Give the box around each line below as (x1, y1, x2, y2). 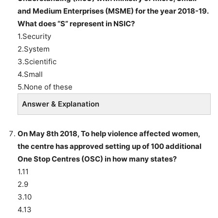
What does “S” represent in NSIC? (18, 18, 135, 28)
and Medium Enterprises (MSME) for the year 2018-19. (18, 6, 208, 16)
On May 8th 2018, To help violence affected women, (18, 128, 200, 138)
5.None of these (18, 82, 73, 91)
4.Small (18, 69, 43, 79)
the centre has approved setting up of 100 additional (18, 141, 201, 151)
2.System (18, 44, 50, 54)
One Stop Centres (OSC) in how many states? (18, 154, 177, 163)
